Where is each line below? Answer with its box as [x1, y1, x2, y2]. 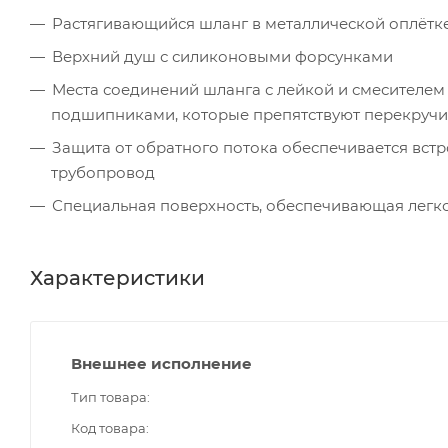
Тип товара [71, 388, 147, 405]
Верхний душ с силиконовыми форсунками [52, 46, 393, 66]
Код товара [71, 419, 146, 436]
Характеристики [30, 265, 205, 290]
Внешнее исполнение [71, 353, 252, 373]
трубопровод [51, 162, 155, 182]
